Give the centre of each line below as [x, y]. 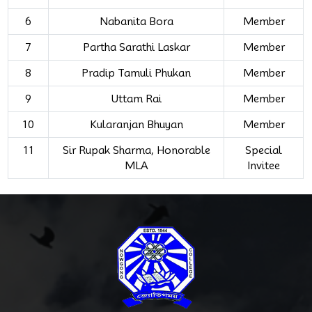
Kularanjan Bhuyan [136, 124]
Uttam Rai [136, 99]
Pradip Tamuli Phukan [136, 73]
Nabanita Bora [136, 21]
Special [264, 150]
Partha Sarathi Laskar [136, 47]
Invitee [264, 165]
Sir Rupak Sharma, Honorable [136, 150]
